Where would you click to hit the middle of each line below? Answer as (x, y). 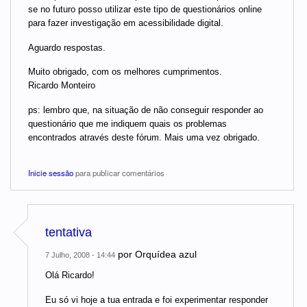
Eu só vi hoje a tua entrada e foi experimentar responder (157, 299)
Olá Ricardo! (70, 275)
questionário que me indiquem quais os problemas (127, 123)
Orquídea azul (166, 255)
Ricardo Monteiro (62, 86)
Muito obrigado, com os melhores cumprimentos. (125, 72)
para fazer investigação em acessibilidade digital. (126, 23)
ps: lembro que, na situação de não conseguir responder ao (146, 110)
